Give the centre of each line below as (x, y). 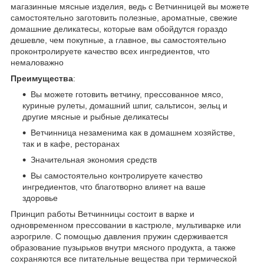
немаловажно (68, 62)
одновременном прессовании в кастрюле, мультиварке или (126, 225)
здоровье (40, 198)
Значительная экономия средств (94, 159)
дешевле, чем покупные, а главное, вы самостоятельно (118, 40)
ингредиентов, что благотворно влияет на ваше (114, 187)
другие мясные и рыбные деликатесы (95, 116)
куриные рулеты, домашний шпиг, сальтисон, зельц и (125, 105)
